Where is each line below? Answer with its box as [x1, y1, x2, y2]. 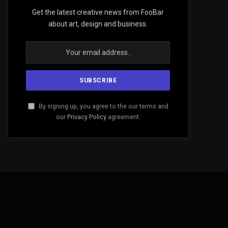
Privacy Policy [67, 112, 106, 121]
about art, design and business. [48, 19, 148, 28]
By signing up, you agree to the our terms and [37, 102, 168, 110]
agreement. [106, 112, 140, 121]
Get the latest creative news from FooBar [32, 8, 164, 16]
